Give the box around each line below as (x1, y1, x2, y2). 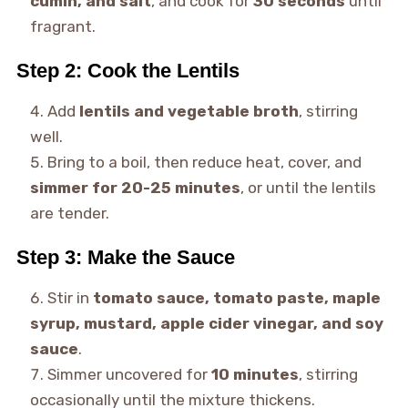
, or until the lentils (240, 178, 376, 198)
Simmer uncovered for (46, 365, 211, 384)
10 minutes (210, 365, 299, 384)
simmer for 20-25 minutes (29, 178, 240, 198)
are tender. (29, 204, 109, 223)
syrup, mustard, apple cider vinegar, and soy (29, 314, 383, 333)
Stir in (46, 289, 93, 308)
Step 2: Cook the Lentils (15, 59, 240, 83)
